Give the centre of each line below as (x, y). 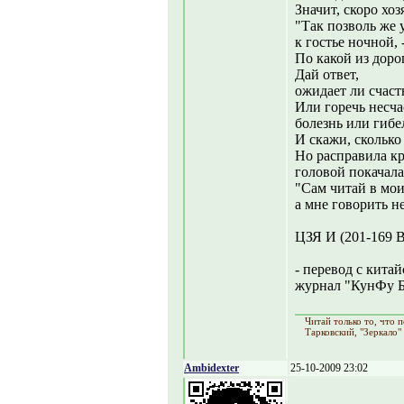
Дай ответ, (327, 74)
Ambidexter (211, 368)
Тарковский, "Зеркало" (353, 332)
